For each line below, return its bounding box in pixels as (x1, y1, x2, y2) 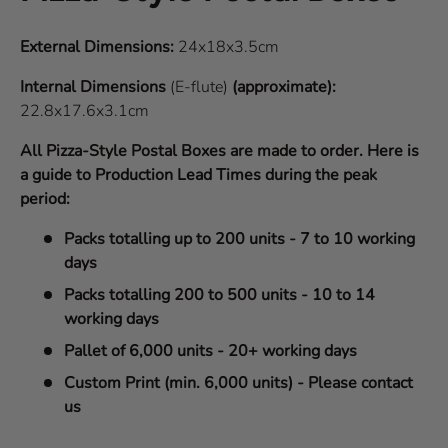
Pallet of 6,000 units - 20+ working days (64, 340, 357, 362)
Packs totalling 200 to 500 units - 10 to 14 (64, 284, 375, 306)
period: (20, 188, 70, 210)
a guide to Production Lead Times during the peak (20, 164, 377, 186)
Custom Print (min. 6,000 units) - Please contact (64, 372, 413, 394)
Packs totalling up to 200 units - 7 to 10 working (64, 228, 415, 250)
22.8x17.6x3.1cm (20, 100, 149, 122)
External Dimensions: (20, 36, 174, 58)
